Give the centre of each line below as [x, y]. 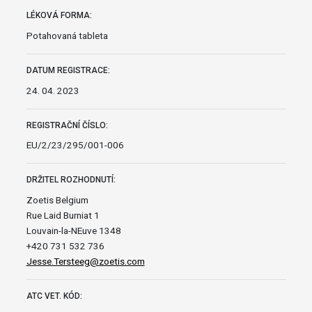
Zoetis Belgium [57, 200]
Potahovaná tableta [67, 35]
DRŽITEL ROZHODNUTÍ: [71, 180]
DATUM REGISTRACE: [68, 70]
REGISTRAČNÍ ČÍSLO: [67, 125]
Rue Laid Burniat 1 [63, 216]
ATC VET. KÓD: [54, 296]
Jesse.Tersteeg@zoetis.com [85, 262]
